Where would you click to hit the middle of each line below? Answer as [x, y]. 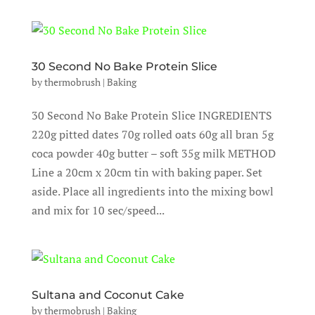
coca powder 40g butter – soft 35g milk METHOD [153, 153]
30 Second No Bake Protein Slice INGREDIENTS [152, 115]
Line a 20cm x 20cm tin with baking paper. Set [147, 172]
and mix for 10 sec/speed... [98, 210]
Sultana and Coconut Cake [108, 295]
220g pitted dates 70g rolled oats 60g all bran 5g [152, 134]
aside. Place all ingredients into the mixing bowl [152, 191]
